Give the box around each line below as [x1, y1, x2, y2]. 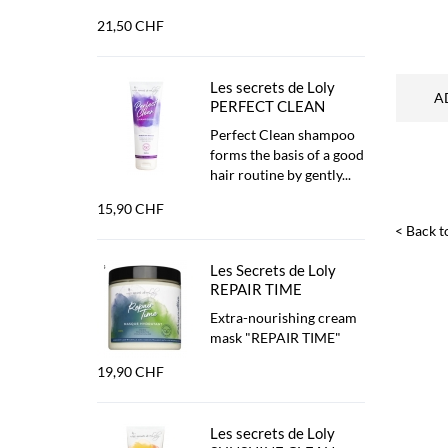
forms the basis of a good [210, 146, 364, 163]
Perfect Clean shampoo [210, 126, 355, 143]
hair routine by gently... [210, 166, 351, 183]
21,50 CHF [97, 17, 164, 34]
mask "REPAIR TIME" [210, 329, 341, 346]
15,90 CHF [97, 200, 164, 217]
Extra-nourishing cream [210, 309, 357, 326]
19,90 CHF [97, 363, 164, 380]
